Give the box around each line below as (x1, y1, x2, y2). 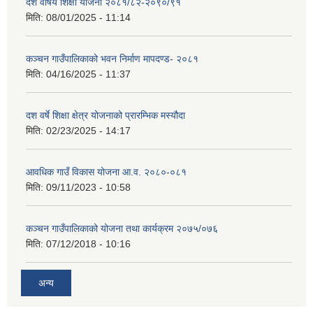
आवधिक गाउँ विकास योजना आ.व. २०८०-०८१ (26, 166, 187, 177)
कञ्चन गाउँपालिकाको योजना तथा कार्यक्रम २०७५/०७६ (26, 222, 218, 234)
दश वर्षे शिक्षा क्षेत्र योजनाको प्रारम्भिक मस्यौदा (26, 109, 185, 121)
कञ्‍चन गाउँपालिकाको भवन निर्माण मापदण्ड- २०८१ (26, 52, 198, 64)
